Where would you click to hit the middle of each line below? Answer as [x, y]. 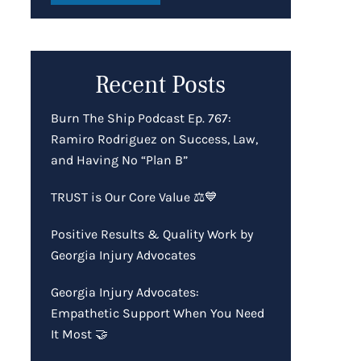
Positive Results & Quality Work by [151, 234]
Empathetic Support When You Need [157, 313]
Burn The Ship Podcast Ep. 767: [141, 118]
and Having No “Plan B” [119, 160]
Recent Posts [161, 85]
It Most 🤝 [79, 334]
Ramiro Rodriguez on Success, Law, [154, 139]
